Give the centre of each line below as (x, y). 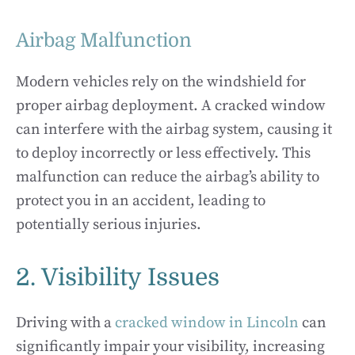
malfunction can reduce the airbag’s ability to (168, 177)
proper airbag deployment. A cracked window (171, 106)
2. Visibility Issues (118, 277)
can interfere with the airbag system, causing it (174, 130)
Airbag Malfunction (104, 40)
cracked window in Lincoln (207, 323)
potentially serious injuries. (109, 225)
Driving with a (65, 323)
